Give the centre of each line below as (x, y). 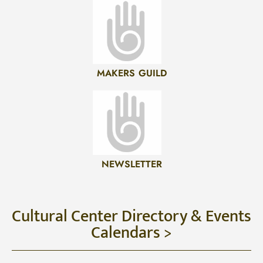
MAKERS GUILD (131, 73)
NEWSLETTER (131, 164)
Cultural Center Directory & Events (131, 217)
